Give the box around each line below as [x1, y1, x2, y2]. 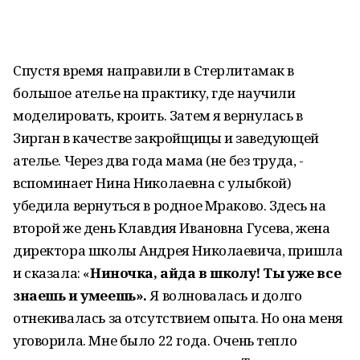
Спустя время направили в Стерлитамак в [13, 61, 295, 80]
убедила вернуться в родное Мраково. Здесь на [13, 196, 326, 215]
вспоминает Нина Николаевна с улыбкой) [13, 174, 292, 192]
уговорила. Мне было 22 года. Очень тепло [13, 331, 297, 350]
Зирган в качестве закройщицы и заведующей [13, 129, 319, 147]
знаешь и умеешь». [13, 286, 147, 305]
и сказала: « [13, 264, 90, 282]
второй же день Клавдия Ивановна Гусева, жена [13, 219, 330, 237]
